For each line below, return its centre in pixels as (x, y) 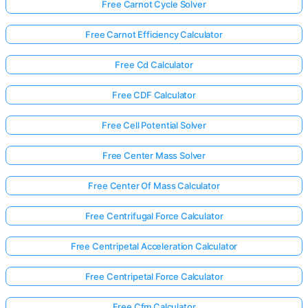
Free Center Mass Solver (154, 155)
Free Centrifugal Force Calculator (154, 216)
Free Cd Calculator (154, 65)
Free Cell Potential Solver (154, 125)
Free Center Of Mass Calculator (154, 186)
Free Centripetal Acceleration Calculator (154, 246)
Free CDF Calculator (154, 95)
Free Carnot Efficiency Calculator (154, 34)
